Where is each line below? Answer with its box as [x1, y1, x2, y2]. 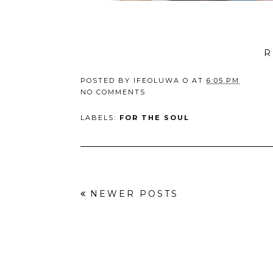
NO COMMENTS [80, 88, 146, 96]
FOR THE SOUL [119, 113, 190, 122]
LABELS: [80, 113, 119, 122]
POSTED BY [80, 76, 133, 85]
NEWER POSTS [90, 188, 179, 199]
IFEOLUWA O [133, 76, 189, 85]
